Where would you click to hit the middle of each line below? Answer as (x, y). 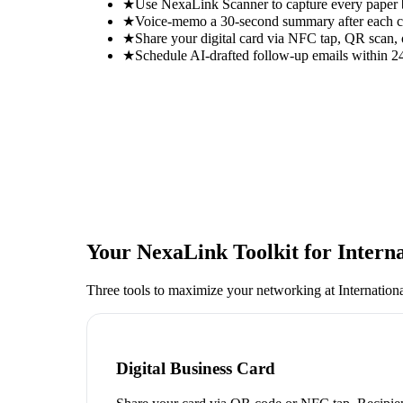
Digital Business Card (196, 369)
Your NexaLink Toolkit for (212, 251)
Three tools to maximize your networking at (212, 290)
